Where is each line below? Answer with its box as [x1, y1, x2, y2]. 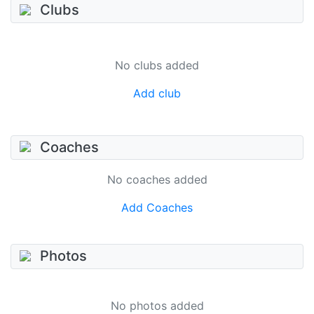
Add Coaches [121, 200, 193, 215]
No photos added [110, 298, 204, 313]
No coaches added [107, 172, 207, 187]
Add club [133, 86, 181, 100]
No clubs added [115, 57, 199, 72]
